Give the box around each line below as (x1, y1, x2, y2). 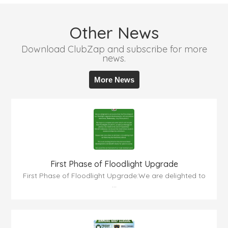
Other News (69, 22, 159, 43)
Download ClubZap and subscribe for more (21, 43, 207, 55)
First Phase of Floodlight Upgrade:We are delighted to (22, 171, 206, 181)
